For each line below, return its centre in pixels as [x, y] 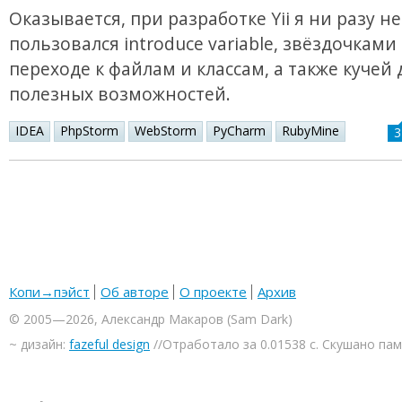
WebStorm [166, 131]
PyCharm [239, 131]
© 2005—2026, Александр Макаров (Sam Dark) [151, 319]
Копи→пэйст [49, 292]
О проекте [213, 292]
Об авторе [135, 292]
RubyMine [310, 131]
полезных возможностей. [120, 94]
